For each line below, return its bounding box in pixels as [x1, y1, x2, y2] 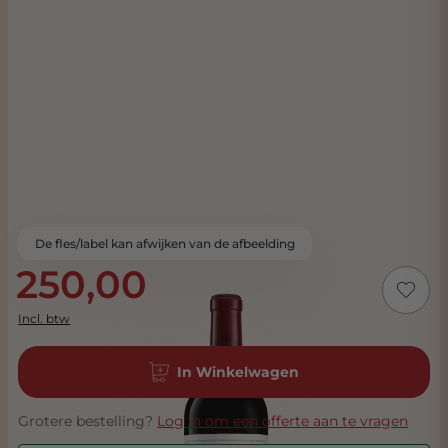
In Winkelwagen [177, 363, 299, 381]
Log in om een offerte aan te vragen [157, 412, 408, 430]
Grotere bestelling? [18, 412, 157, 430]
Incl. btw [18, 311, 70, 326]
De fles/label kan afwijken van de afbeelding [35, 236, 295, 251]
